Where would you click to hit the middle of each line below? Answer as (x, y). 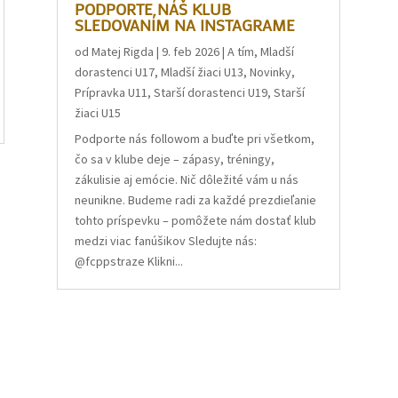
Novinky (271, 72)
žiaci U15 (98, 113)
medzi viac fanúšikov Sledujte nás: (166, 241)
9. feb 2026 (191, 52)
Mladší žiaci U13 (203, 72)
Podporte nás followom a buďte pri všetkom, (195, 139)
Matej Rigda (123, 52)
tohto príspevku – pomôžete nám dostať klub (196, 221)
